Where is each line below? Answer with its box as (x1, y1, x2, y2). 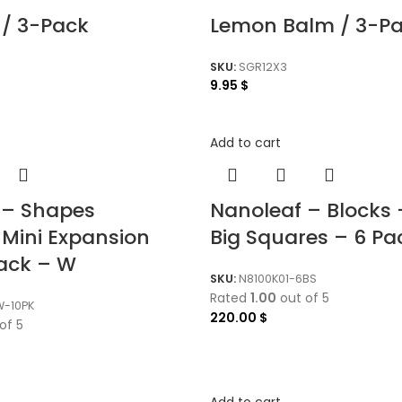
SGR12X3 (239, 58, 287, 74)
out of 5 (276, 288, 329, 307)
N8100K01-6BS (239, 270, 317, 286)
